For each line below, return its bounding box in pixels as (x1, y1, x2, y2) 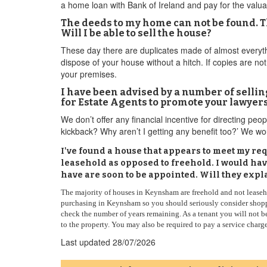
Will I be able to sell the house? (61, 27, 212, 39)
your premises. (61, 68, 117, 80)
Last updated (61, 236, 113, 248)
